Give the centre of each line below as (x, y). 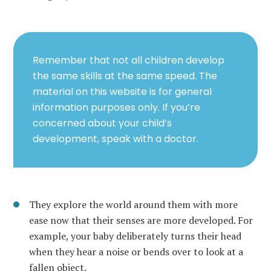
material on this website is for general (122, 92)
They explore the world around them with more (133, 205)
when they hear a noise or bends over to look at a (136, 252)
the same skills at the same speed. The (125, 76)
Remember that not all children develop (129, 60)
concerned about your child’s (102, 123)
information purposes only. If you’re (116, 108)
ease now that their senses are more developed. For (141, 220)
